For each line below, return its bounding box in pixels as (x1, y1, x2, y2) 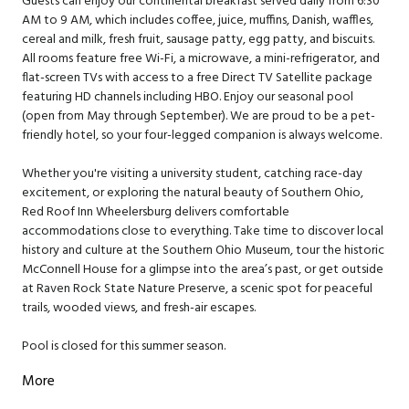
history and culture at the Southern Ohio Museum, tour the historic (22, 239, 384, 261)
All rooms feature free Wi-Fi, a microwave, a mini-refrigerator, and (22, 47, 380, 69)
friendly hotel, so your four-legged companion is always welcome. (22, 124, 384, 146)
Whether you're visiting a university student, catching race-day (22, 163, 362, 184)
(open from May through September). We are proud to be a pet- (22, 105, 375, 127)
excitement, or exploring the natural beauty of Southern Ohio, (22, 182, 363, 204)
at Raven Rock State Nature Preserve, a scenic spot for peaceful (22, 278, 372, 299)
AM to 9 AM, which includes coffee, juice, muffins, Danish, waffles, (22, 9, 373, 31)
